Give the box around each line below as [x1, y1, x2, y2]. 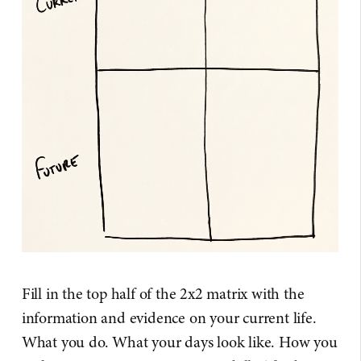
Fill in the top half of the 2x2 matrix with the [21, 282, 305, 305]
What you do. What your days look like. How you [21, 330, 338, 353]
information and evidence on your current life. [21, 306, 317, 329]
